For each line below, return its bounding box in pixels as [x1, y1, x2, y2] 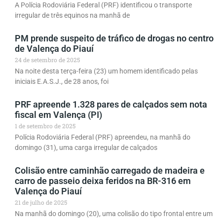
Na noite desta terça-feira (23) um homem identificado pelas [15, 67, 198, 75]
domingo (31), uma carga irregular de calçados [15, 144, 157, 152]
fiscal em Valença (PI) [15, 110, 102, 120]
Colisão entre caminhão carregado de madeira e [15, 165, 205, 176]
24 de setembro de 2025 [15, 56, 80, 64]
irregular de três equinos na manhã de [15, 11, 130, 20]
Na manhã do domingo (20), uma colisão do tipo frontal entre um [15, 210, 213, 218]
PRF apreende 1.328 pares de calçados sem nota [15, 99, 207, 110]
